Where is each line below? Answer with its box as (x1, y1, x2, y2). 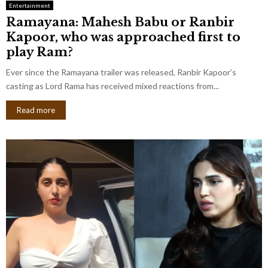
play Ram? (6, 44, 73, 59)
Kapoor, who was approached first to (6, 29, 240, 44)
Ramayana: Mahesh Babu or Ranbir (6, 14, 234, 29)
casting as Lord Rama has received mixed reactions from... (6, 80, 219, 91)
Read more (17, 105, 55, 115)
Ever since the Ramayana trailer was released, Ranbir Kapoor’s (6, 66, 236, 77)
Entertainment (9, 1, 50, 9)
